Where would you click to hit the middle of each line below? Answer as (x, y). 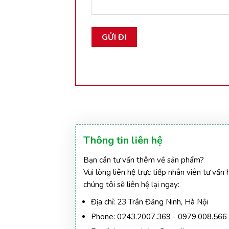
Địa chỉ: (103, 202)
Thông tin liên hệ (123, 140)
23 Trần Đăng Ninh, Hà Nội (162, 202)
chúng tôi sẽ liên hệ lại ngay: (131, 184)
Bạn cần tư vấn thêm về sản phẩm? (144, 160)
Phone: (103, 216)
